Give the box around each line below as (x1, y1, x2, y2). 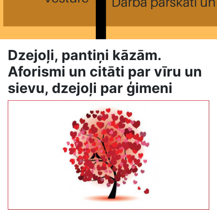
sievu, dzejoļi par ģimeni (8, 79, 172, 96)
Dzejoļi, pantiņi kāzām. (8, 46, 161, 63)
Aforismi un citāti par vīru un (8, 63, 202, 80)
